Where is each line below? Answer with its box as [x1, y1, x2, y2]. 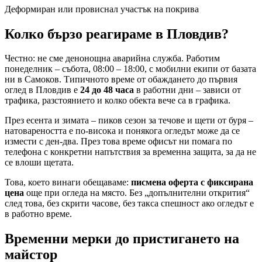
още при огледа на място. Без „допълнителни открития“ [24, 188, 250, 198]
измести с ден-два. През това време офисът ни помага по [5, 136, 232, 147]
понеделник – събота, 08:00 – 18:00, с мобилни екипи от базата [5, 64, 256, 74]
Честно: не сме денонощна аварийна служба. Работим [5, 53, 220, 64]
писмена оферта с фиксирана [131, 177, 253, 188]
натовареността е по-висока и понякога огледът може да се [5, 126, 240, 136]
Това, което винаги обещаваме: [5, 177, 131, 188]
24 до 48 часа [80, 85, 134, 95]
